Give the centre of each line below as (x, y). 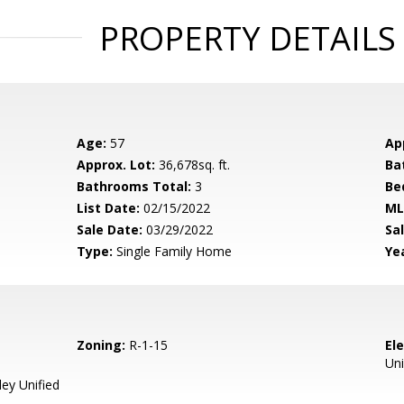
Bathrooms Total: (134, 186)
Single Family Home (173, 251)
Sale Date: (110, 230)
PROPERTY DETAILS (247, 38)
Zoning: (101, 345)
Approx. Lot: (116, 165)
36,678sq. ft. (193, 165)
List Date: (109, 208)
